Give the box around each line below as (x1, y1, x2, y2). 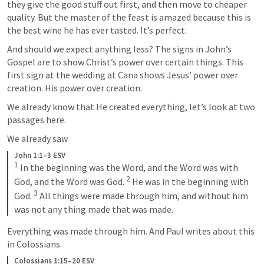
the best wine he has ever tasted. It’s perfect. (7, 24, 187, 36)
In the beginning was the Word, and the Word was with (18, 161, 238, 173)
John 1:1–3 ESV (14, 150, 65, 160)
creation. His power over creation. (7, 81, 142, 94)
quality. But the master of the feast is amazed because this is (7, 11, 251, 23)
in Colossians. (7, 237, 64, 250)
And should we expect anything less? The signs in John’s (7, 42, 232, 55)
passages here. (7, 113, 66, 126)
